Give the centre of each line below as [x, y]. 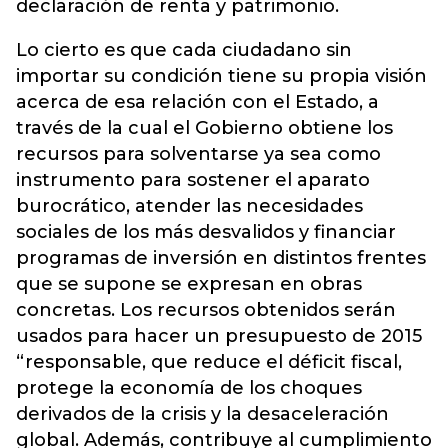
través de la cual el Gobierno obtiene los [204, 128]
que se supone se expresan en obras [189, 284]
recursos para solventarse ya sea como [198, 154]
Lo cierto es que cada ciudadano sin [184, 50]
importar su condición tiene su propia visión [221, 76]
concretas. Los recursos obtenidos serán [206, 310]
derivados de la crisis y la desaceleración [202, 414]
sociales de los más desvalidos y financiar [206, 232]
